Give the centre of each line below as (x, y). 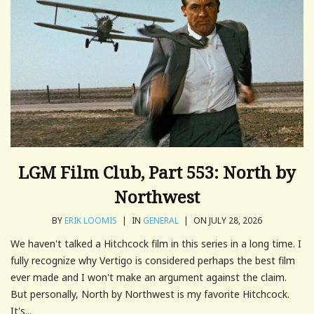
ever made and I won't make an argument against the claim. (149, 277)
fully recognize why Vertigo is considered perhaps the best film (153, 260)
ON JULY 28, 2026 (227, 220)
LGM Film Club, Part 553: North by (157, 172)
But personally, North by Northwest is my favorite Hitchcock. (150, 294)
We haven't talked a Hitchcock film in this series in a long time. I (156, 243)
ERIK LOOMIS (91, 220)
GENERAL (161, 220)
